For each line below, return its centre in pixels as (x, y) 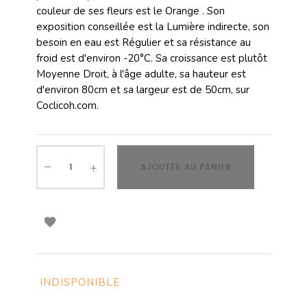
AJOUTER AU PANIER (186, 167)
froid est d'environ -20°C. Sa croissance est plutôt (152, 58)
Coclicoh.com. (67, 106)
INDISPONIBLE (80, 282)
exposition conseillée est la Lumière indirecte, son (153, 27)
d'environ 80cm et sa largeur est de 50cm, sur (143, 90)
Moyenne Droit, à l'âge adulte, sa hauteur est (141, 74)
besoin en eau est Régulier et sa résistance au (144, 42)
